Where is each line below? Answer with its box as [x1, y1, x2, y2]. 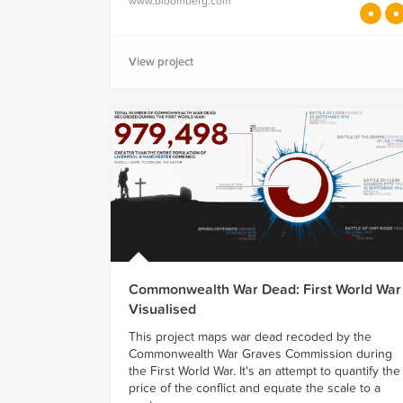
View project [129, 54, 193, 69]
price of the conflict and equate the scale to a [129, 381, 381, 397]
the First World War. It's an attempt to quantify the [129, 363, 400, 380]
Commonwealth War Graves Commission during [129, 346, 392, 363]
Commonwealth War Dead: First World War [129, 281, 401, 300]
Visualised [129, 300, 196, 319]
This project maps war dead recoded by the [129, 329, 372, 345]
